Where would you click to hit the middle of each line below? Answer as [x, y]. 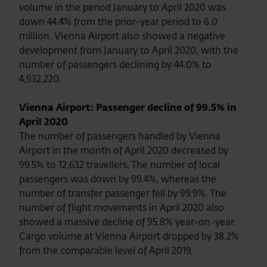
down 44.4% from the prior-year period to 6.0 [118, 21]
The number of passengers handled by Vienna [120, 136]
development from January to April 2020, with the [129, 50]
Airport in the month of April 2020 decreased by [124, 150]
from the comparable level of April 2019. [106, 250]
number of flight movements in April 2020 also [122, 207]
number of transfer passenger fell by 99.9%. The [123, 193]
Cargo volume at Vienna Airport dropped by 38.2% [129, 236]
